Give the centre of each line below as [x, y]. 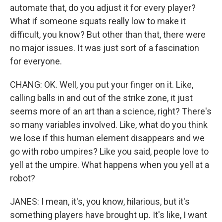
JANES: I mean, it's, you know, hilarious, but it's [100, 201]
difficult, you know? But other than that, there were [108, 34]
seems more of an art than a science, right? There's [111, 111]
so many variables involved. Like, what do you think [109, 125]
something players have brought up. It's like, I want [109, 215]
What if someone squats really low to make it [98, 21]
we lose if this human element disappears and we [107, 138]
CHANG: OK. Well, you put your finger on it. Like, [102, 84]
